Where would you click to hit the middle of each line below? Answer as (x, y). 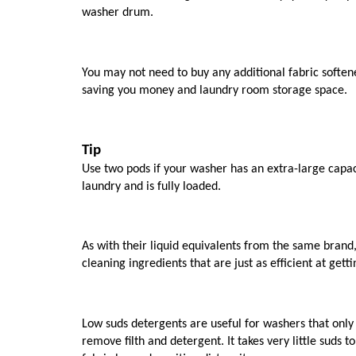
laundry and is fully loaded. (151, 186)
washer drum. (119, 13)
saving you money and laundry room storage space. (215, 91)
